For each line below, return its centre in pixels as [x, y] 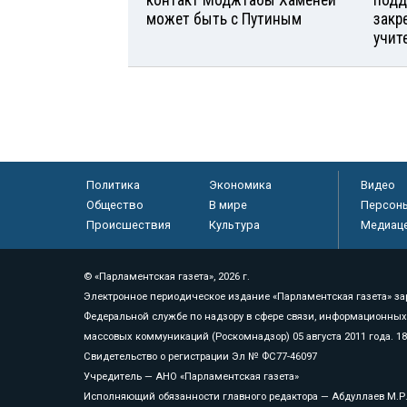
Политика [113, 184]
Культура [234, 224]
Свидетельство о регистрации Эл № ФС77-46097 [200, 356]
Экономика [240, 184]
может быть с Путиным [224, 19]
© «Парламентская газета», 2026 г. [167, 276]
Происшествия [128, 224]
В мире [228, 204]
